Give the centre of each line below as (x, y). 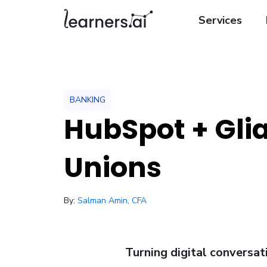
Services (220, 20)
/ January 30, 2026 (196, 200)
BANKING (88, 100)
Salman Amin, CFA (112, 201)
